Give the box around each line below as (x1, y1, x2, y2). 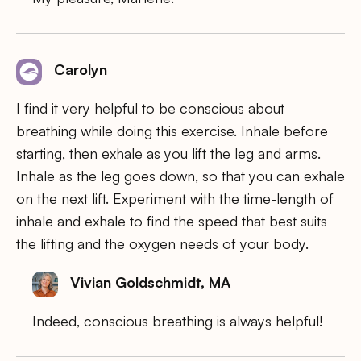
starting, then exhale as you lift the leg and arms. (16, 144, 321, 162)
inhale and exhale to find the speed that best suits (16, 212, 327, 230)
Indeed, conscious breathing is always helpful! (32, 311, 322, 330)
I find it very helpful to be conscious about (16, 99, 284, 117)
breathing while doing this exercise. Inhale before (16, 122, 328, 139)
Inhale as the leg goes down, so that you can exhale (16, 167, 345, 185)
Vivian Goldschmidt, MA (70, 273, 230, 291)
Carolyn (54, 60, 107, 79)
